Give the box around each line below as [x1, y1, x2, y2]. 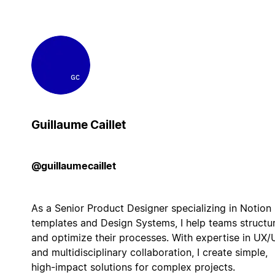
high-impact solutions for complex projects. [31, 260, 235, 273]
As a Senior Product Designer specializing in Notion [31, 201, 271, 214]
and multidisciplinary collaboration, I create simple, [31, 246, 268, 258]
